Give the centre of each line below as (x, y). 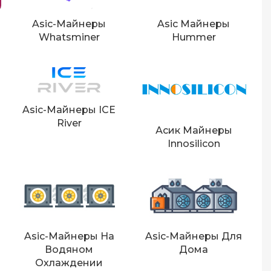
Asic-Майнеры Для (194, 237)
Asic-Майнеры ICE (69, 109)
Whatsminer (69, 37)
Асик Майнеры (194, 130)
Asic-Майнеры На (69, 237)
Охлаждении (69, 263)
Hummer (194, 37)
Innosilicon (194, 143)
